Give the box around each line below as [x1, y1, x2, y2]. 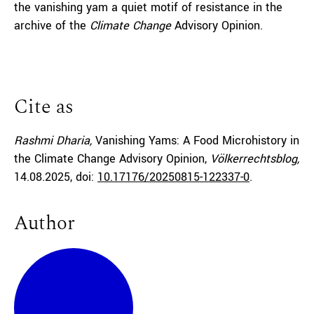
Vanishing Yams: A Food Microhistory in [95, 132, 299, 149]
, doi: [70, 169, 97, 185]
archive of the [14, 18, 90, 34]
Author [14, 208, 75, 238]
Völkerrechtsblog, [210, 151, 299, 167]
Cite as [14, 92, 74, 122]
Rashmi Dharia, [14, 132, 95, 149]
